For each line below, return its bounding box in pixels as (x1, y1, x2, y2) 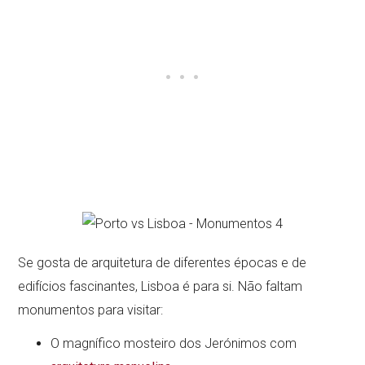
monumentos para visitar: (18, 301, 164, 318)
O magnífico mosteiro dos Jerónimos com (51, 335, 297, 351)
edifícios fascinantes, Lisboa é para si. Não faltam (18, 278, 303, 294)
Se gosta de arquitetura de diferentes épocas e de (18, 254, 307, 270)
